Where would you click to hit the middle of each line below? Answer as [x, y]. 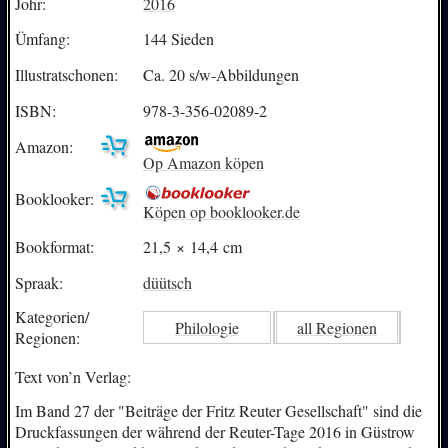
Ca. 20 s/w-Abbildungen [220, 75]
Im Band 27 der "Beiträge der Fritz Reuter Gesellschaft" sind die [218, 411]
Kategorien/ [51, 317]
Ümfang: [42, 39]
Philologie [206, 327]
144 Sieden [178, 39]
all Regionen [336, 327]
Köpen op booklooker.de [221, 211]
